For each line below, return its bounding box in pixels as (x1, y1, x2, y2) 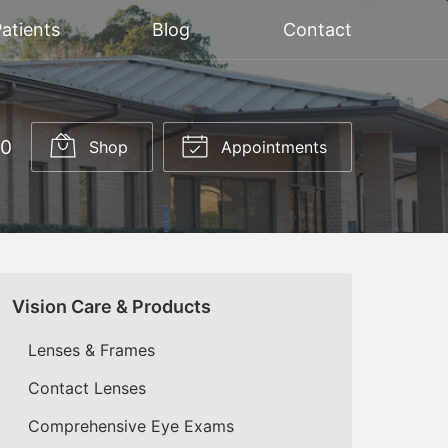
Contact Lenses (28, 377, 146, 398)
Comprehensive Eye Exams (28, 415, 234, 436)
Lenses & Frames (28, 339, 155, 360)
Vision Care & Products (12, 295, 211, 317)
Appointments (216, 136, 327, 157)
